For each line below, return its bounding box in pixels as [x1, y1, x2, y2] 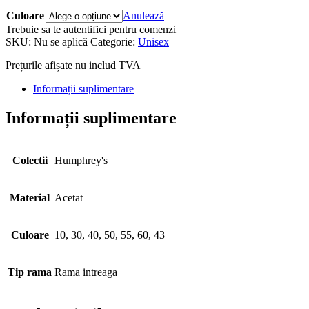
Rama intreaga [54, 266, 117, 278]
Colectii [12, 154, 48, 166]
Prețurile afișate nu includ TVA [6, 59, 141, 71]
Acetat [54, 191, 83, 203]
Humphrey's [54, 154, 108, 166]
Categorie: [90, 35, 138, 48]
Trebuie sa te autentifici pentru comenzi [6, 23, 176, 35]
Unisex [138, 35, 169, 48]
